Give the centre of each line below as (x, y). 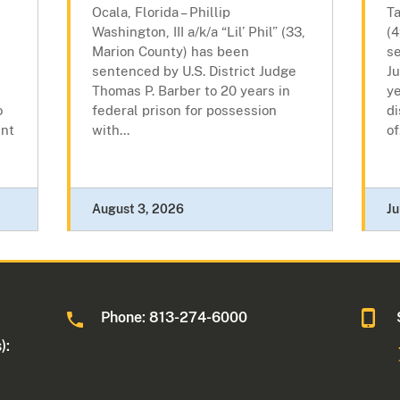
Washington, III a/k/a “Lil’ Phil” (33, (198, 32)
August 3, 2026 (137, 209)
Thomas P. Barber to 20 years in (191, 91)
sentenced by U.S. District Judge (194, 71)
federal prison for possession (184, 111)
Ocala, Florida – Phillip (161, 12)
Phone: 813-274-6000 (175, 318)
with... (110, 130)
